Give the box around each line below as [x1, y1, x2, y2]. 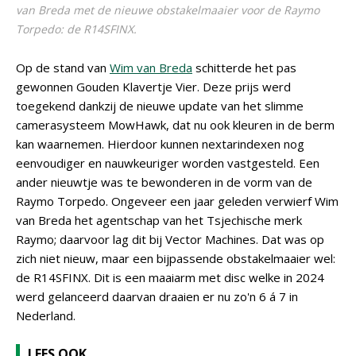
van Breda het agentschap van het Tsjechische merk [16, 212, 302, 228]
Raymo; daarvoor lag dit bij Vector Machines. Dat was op [16, 231, 324, 247]
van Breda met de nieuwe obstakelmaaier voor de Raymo [16, 2, 319, 17]
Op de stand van [16, 60, 110, 75]
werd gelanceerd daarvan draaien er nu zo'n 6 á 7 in [16, 288, 298, 304]
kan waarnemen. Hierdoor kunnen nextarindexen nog [16, 136, 304, 152]
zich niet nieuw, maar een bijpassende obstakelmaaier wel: [16, 250, 335, 266]
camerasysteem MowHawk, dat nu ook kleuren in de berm [16, 117, 335, 133]
